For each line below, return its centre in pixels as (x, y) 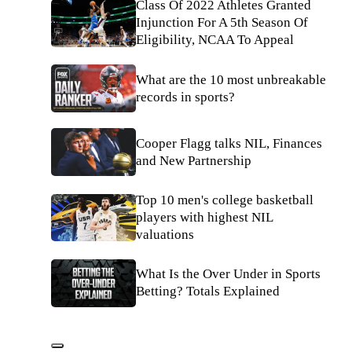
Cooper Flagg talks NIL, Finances (229, 143)
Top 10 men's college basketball (225, 200)
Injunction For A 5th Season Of (222, 23)
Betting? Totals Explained (208, 291)
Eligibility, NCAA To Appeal (215, 40)
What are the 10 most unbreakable (231, 79)
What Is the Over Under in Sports (228, 274)
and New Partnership (194, 160)
